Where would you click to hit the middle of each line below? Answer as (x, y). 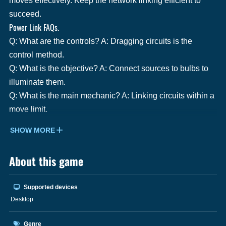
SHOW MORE (33, 130)
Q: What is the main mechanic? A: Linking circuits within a (112, 95)
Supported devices (50, 187)
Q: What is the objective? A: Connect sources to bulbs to (109, 68)
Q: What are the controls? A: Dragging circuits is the (101, 41)
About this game (46, 161)
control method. (37, 54)
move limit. (28, 109)
